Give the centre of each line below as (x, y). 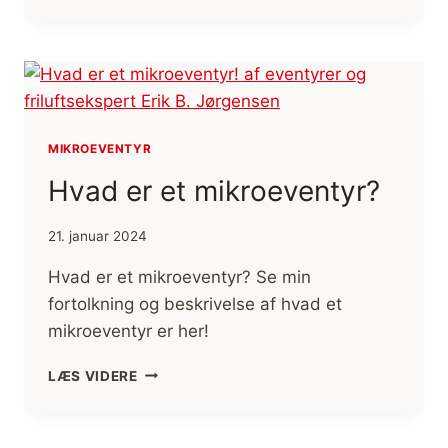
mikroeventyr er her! (128, 330)
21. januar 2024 (97, 235)
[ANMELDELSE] (192, 63)
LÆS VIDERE (93, 375)
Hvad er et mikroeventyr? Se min (179, 276)
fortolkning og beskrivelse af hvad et (195, 303)
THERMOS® (178, 21)
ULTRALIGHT (183, 42)
